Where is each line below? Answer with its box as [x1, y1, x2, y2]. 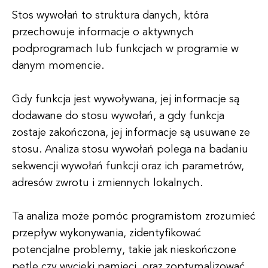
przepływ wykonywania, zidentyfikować [12, 228, 201, 239]
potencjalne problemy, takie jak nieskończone [12, 245, 236, 255]
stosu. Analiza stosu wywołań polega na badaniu [12, 144, 248, 155]
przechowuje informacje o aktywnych [12, 27, 194, 38]
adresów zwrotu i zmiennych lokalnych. [12, 178, 203, 188]
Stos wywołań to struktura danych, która [12, 10, 209, 21]
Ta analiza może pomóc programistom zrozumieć [12, 211, 255, 222]
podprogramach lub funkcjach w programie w [12, 44, 239, 54]
